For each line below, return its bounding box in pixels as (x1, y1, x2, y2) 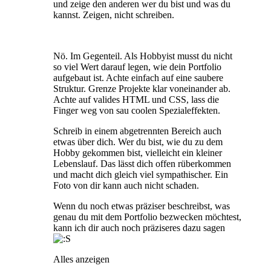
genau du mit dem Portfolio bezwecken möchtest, (53, 211, 241, 222)
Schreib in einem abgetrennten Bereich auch (53, 125, 221, 136)
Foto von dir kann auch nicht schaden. (53, 180, 199, 191)
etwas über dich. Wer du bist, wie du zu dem (53, 136, 223, 147)
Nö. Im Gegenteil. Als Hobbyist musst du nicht (53, 50, 232, 61)
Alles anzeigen (53, 253, 109, 264)
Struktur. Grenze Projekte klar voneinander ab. (53, 83, 230, 94)
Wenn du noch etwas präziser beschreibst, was (53, 200, 230, 211)
